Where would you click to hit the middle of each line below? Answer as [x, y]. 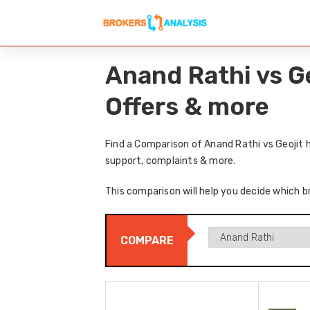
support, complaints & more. [171, 161]
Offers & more [187, 107]
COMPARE [147, 241]
